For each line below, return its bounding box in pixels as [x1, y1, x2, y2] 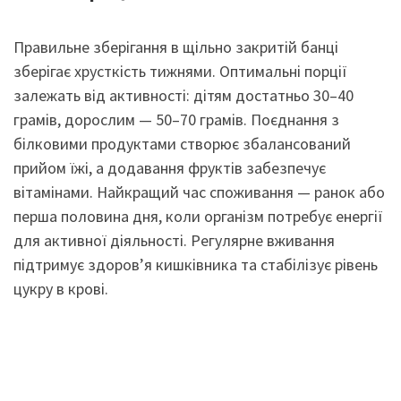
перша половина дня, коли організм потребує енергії [13, 205, 383, 226]
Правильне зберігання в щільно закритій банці [13, 36, 338, 57]
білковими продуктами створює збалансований [13, 132, 351, 154]
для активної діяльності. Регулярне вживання [13, 229, 335, 251]
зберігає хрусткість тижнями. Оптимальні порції [13, 60, 347, 81]
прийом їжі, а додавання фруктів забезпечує [13, 157, 326, 178]
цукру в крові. [13, 277, 108, 299]
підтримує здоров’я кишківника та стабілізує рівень [13, 253, 378, 275]
